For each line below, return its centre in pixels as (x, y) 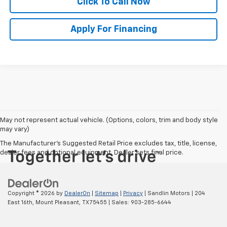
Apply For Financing (113, 29)
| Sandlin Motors (166, 193)
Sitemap (107, 193)
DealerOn (77, 193)
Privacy (133, 193)
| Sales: (119, 202)
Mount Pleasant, (57, 202)
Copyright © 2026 (32, 193)
